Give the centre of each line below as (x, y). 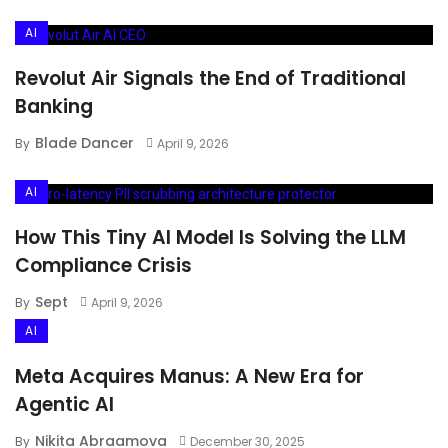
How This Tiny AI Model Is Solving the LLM (210, 237)
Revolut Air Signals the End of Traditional (210, 78)
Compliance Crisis (103, 265)
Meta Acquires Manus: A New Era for (189, 376)
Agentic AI (64, 404)
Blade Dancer (84, 142)
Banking (54, 106)
